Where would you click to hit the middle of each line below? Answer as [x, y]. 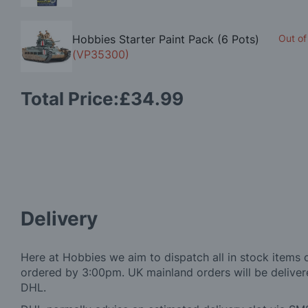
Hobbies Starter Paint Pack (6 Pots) [166, 39]
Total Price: [70, 99]
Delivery [59, 219]
